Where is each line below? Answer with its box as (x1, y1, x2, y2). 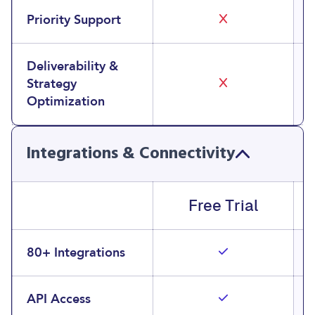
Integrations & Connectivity (26, 141, 236, 167)
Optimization (27, 93, 105, 110)
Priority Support (27, 11, 121, 29)
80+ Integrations (27, 244, 125, 262)
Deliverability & (27, 58, 118, 75)
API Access (27, 290, 91, 308)
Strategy (27, 75, 77, 93)
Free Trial (188, 197, 259, 214)
